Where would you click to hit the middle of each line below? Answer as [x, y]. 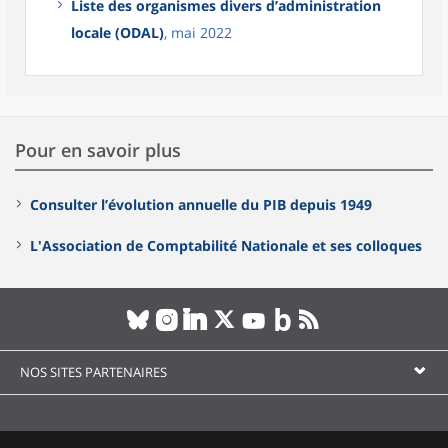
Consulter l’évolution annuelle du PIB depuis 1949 [201, 204]
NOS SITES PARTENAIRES [93, 372]
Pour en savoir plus [98, 150]
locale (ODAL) [117, 32]
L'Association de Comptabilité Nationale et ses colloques [226, 245]
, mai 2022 [198, 32]
